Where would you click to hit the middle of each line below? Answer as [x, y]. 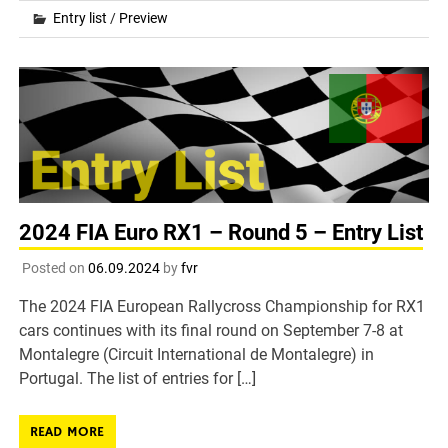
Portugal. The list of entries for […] [138, 379]
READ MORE [67, 432]
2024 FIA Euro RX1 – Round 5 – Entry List [221, 233]
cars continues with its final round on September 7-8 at [211, 331]
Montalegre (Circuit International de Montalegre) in [197, 355]
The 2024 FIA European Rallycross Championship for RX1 [222, 307]
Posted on [54, 268]
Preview [144, 17]
